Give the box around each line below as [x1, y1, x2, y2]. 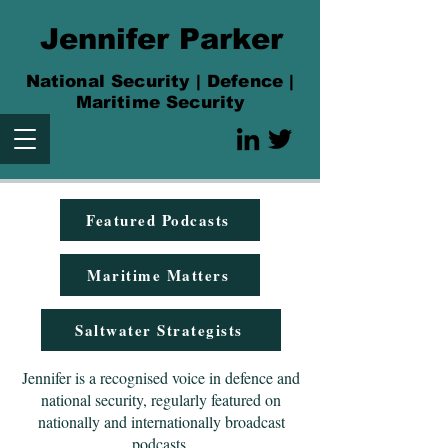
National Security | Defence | [25, 72, 295, 91]
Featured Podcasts [86, 209, 230, 231]
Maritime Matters [87, 264, 229, 286]
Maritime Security [75, 93, 245, 112]
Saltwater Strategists [75, 319, 243, 341]
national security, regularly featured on [41, 389, 281, 410]
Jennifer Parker [39, 23, 283, 55]
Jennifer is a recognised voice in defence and [22, 367, 300, 388]
